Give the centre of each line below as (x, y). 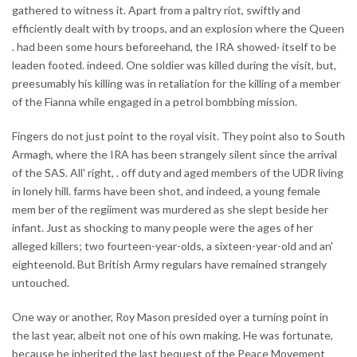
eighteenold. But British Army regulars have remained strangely (169, 264)
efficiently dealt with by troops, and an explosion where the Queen (178, 28)
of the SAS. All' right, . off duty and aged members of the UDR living (178, 172)
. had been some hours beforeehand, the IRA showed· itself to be (174, 46)
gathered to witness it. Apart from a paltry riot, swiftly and (156, 10)
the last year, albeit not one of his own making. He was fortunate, (173, 335)
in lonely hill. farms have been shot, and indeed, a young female (166, 190)
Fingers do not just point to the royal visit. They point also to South (178, 135)
